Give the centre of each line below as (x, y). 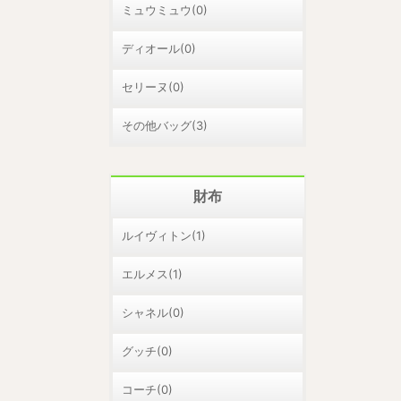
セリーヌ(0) (153, 87)
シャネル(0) (153, 312)
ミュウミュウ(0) (165, 10)
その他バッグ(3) (165, 125)
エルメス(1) (152, 274)
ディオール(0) (159, 48)
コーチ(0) (147, 389)
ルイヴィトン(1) (164, 235)
